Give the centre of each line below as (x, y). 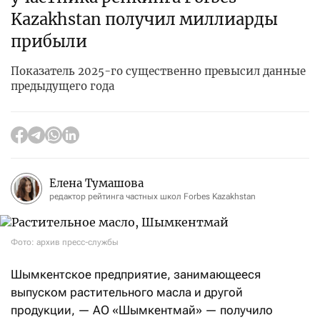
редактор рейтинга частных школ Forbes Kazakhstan (152, 196)
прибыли (49, 42)
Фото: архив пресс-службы (65, 242)
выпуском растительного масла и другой (127, 292)
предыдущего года (62, 86)
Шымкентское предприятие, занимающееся (136, 275)
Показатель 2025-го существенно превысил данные (158, 71)
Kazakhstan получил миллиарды (144, 20)
